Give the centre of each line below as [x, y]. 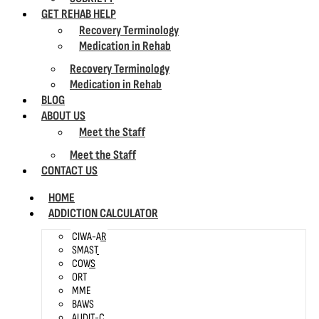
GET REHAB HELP [79, 14]
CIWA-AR [89, 237]
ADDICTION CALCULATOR [103, 213]
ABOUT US [63, 116]
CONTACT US [69, 171]
